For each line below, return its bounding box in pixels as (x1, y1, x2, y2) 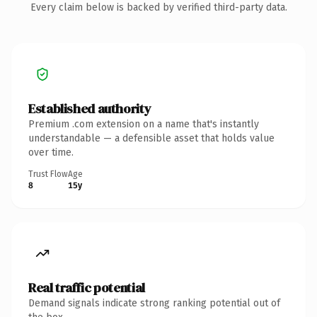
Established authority (28, 99, 151, 117)
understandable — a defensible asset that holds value (28, 132, 275, 144)
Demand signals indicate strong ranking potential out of (28, 296, 280, 309)
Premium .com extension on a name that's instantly (28, 117, 259, 130)
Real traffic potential (28, 278, 145, 296)
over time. (28, 146, 74, 158)
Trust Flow (28, 168, 68, 179)
